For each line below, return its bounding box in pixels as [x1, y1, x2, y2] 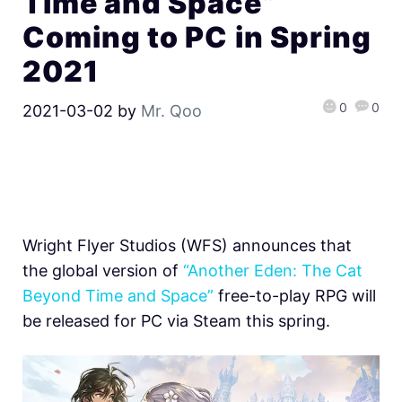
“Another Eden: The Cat [183, 261, 363, 281]
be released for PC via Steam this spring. [22, 311, 330, 331]
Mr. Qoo [141, 100, 202, 120]
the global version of [22, 261, 183, 281]
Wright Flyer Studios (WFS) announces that [22, 236, 352, 256]
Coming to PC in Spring [22, 19, 371, 55]
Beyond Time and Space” [22, 286, 214, 306]
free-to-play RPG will [214, 286, 376, 306]
